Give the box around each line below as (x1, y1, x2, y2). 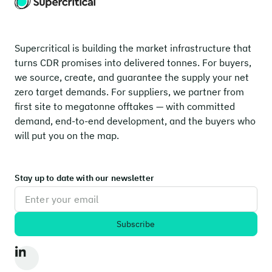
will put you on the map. (15, 129, 119, 141)
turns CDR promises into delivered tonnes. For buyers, (15, 56, 251, 69)
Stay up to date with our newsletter (15, 172, 154, 183)
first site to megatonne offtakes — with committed (15, 100, 235, 112)
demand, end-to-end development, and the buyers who (15, 115, 256, 127)
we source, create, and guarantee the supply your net (15, 71, 249, 83)
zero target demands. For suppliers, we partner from (15, 86, 244, 98)
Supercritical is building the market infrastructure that (15, 42, 251, 54)
